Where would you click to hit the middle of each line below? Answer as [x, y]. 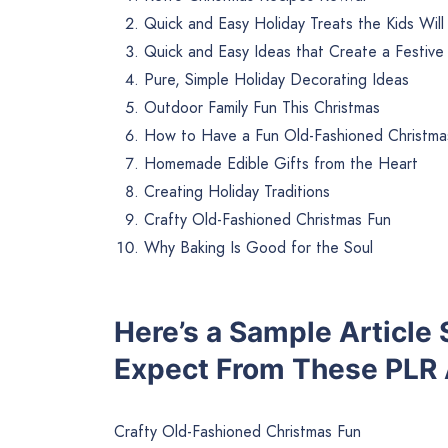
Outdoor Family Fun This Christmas [262, 108]
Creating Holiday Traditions [237, 192]
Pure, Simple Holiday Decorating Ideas [276, 80]
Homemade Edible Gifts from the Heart [281, 164]
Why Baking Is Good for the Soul [258, 248]
